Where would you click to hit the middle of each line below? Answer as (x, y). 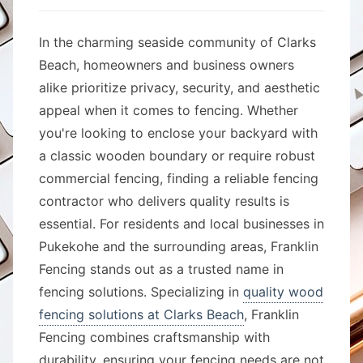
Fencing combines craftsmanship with (154, 337)
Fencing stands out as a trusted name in (161, 269)
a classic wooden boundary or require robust (177, 156)
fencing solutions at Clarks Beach (141, 314)
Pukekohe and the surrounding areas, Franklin (179, 246)
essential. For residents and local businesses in (181, 224)
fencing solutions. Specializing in (141, 292)
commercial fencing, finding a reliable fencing (179, 178)
